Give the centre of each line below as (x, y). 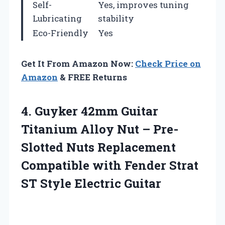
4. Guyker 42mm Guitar (90, 111)
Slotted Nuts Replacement (98, 147)
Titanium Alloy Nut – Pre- (100, 129)
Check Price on (168, 63)
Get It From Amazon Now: (78, 63)
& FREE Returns (92, 77)
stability (116, 18)
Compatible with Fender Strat (110, 165)
